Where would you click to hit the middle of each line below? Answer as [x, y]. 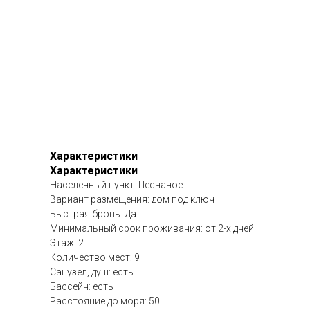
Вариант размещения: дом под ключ [132, 200]
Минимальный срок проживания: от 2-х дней [152, 229]
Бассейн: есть [82, 287]
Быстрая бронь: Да [93, 214]
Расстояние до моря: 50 [105, 301]
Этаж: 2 [67, 243]
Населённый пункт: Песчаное [116, 185]
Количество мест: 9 [95, 258]
